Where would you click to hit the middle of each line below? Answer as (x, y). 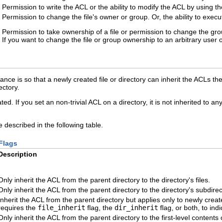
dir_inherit (136, 208)
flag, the (100, 208)
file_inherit (61, 208)
